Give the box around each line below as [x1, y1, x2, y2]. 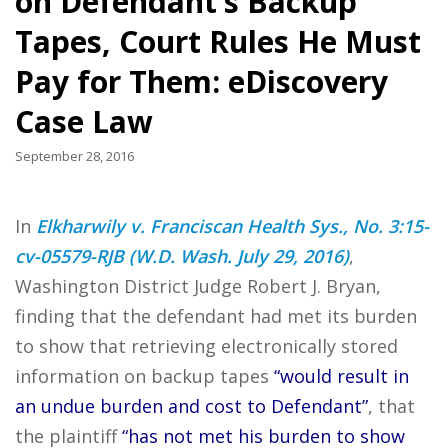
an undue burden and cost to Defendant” [15, 394, 368, 418]
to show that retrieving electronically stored [15, 334, 398, 358]
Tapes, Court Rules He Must [15, 21, 421, 62]
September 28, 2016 [15, 147, 134, 165]
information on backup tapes [15, 364, 274, 388]
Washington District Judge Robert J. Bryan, [15, 274, 381, 298]
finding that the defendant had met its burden [15, 304, 417, 328]
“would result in [274, 364, 409, 388]
